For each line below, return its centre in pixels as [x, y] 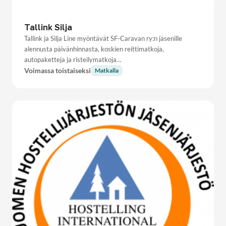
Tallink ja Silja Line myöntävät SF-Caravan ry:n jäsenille [103, 38]
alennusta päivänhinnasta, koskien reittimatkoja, [94, 49]
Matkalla [107, 70]
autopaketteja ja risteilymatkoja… [73, 59]
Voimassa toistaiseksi [58, 71]
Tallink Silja [48, 27]
